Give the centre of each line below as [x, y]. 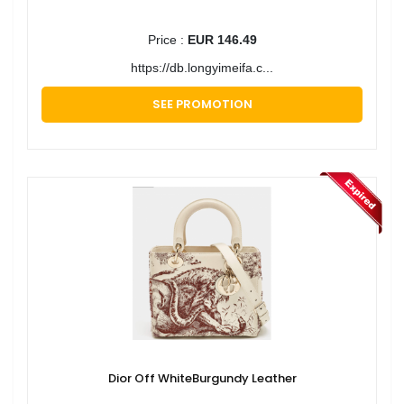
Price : [167, 39]
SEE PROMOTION [202, 104]
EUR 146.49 [222, 39]
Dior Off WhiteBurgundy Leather [202, 378]
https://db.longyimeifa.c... [202, 67]
